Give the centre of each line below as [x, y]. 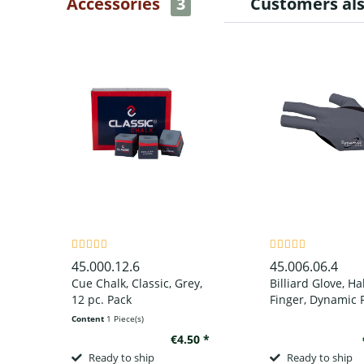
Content [89, 318]
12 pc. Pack [101, 299]
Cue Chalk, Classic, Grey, [136, 283]
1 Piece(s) [125, 318]
